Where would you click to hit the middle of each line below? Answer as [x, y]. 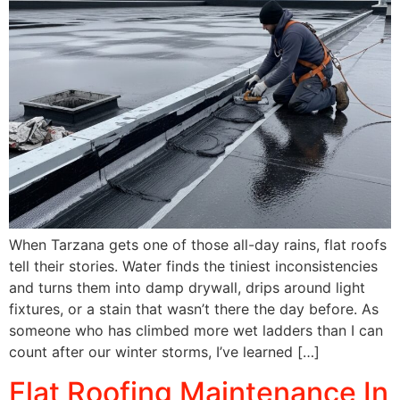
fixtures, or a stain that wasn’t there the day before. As [194, 309]
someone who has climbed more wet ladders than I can [196, 331]
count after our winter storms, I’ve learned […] [164, 352]
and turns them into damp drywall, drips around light [187, 288]
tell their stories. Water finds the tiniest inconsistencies [193, 267]
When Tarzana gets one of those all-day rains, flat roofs [198, 245]
